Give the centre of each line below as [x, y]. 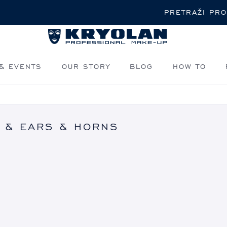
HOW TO [189, 66]
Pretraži [126, 9]
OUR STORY [86, 66]
